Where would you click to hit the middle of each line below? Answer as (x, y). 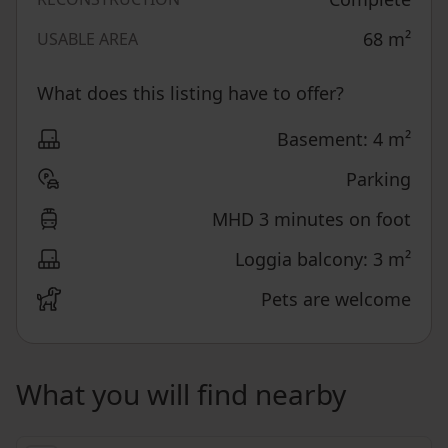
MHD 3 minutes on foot (311, 218)
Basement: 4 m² (344, 138)
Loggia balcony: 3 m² (323, 258)
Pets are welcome (336, 298)
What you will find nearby (181, 393)
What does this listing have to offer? (190, 92)
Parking (378, 178)
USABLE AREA (87, 38)
